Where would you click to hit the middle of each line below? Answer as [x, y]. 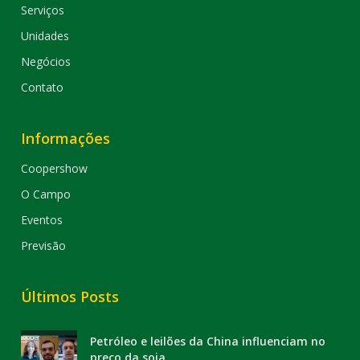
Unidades [45, 35]
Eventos [42, 219]
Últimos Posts [70, 296]
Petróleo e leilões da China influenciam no [208, 341]
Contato [43, 87]
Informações [66, 138]
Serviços [43, 10]
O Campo [46, 194]
